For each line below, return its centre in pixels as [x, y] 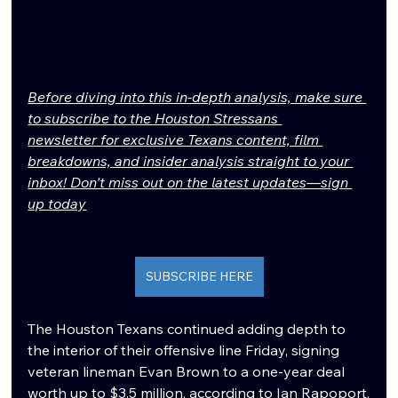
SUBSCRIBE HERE [199, 276]
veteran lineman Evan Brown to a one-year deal [188, 371]
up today [57, 203]
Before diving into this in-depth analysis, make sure [197, 96]
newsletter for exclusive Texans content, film [175, 139]
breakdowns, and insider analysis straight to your [191, 160]
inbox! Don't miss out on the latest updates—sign [190, 182]
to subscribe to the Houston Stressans [155, 118]
